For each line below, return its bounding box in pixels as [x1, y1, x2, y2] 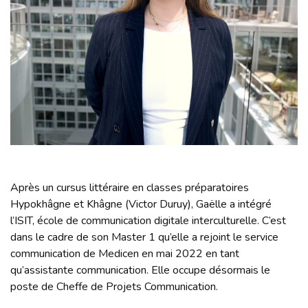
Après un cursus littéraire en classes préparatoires [10, 179, 249, 195]
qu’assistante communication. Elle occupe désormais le [10, 262, 270, 278]
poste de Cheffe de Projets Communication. [10, 278, 218, 294]
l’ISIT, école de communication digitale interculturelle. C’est [10, 212, 286, 228]
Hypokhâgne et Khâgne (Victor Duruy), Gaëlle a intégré [10, 196, 272, 212]
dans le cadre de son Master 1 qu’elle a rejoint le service [10, 229, 278, 245]
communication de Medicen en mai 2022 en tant [10, 245, 239, 261]
